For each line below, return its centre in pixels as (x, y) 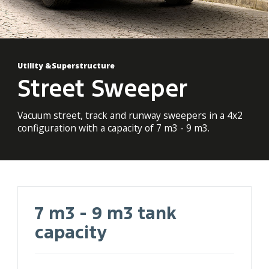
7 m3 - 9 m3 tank (106, 213)
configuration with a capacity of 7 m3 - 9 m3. (113, 128)
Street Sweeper (102, 88)
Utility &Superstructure (66, 65)
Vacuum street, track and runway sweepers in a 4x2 (130, 115)
